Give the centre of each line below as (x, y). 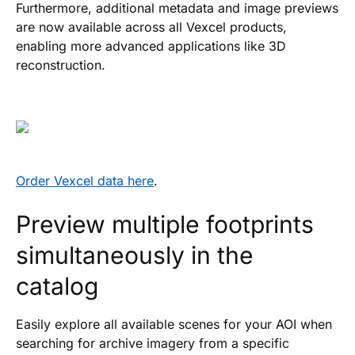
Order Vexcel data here (85, 180)
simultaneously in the (135, 255)
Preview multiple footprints (165, 224)
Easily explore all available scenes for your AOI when (174, 324)
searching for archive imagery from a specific (153, 343)
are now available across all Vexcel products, (151, 27)
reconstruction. (61, 65)
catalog (57, 286)
